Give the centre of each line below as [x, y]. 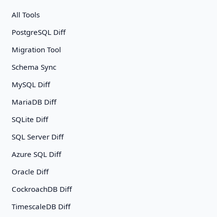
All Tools [26, 15]
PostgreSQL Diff [39, 32]
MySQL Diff [31, 84]
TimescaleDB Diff [41, 206]
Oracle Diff [30, 171]
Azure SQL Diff [36, 154]
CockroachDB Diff [42, 189]
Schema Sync [34, 67]
